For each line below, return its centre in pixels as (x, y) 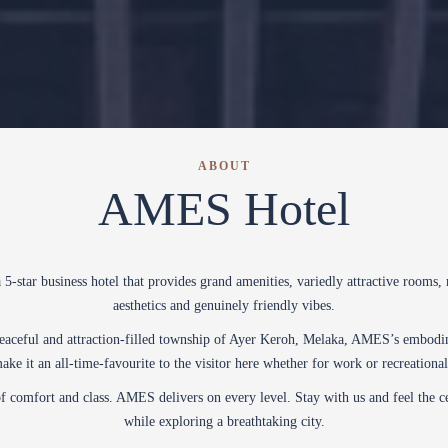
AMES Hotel (224, 208)
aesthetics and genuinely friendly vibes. (224, 305)
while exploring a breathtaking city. (224, 421)
